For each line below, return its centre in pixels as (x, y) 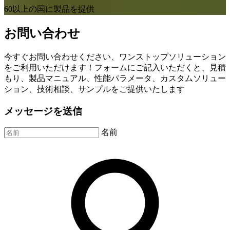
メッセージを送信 (43, 111)
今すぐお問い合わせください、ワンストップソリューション (115, 56)
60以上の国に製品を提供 (49, 9)
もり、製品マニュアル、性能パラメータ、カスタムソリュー (115, 78)
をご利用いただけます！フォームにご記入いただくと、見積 (115, 67)
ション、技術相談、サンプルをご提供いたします (94, 89)
